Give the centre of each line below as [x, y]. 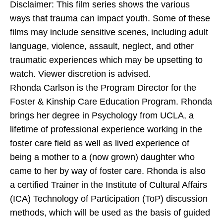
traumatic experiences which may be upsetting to [106, 60]
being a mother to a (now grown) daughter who [102, 157]
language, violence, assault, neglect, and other [102, 46]
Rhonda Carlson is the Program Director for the [103, 87]
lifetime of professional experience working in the [106, 129]
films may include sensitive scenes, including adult [109, 32]
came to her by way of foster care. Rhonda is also [108, 171]
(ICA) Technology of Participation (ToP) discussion [109, 198]
